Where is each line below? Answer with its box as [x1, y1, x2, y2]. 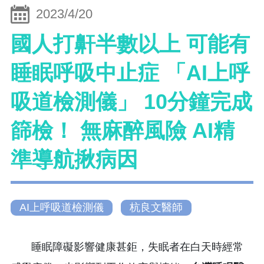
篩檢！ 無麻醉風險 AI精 [11, 118, 235, 143]
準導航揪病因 [11, 147, 138, 172]
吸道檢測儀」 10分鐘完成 [11, 90, 252, 114]
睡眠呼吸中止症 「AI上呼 [11, 61, 250, 85]
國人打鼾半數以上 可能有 [11, 32, 250, 57]
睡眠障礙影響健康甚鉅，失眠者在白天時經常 [11, 240, 243, 253]
